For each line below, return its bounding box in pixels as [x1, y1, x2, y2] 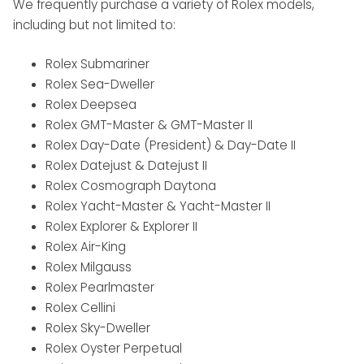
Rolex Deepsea [45, 96, 136, 114]
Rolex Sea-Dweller [45, 76, 154, 93]
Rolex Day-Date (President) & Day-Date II [45, 136, 296, 154]
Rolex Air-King [45, 238, 126, 256]
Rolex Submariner [45, 55, 149, 73]
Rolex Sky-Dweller [45, 319, 150, 337]
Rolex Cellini [45, 299, 115, 317]
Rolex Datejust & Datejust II [45, 157, 207, 175]
